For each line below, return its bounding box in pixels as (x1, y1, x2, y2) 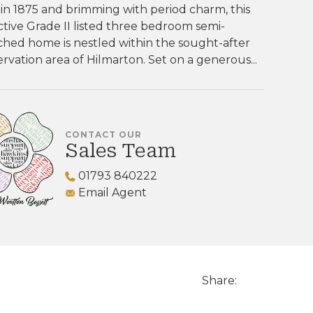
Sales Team (65, 138, 176, 162)
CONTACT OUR (65, 129, 142, 140)
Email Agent (75, 185, 147, 199)
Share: (201, 274, 237, 288)
